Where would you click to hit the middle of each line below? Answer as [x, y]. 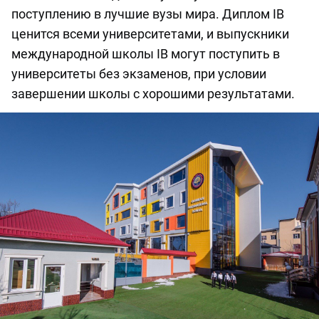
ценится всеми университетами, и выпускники [150, 34]
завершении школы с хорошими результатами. [153, 94]
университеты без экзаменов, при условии [139, 74]
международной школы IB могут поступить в [146, 54]
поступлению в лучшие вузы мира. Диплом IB [148, 14]
